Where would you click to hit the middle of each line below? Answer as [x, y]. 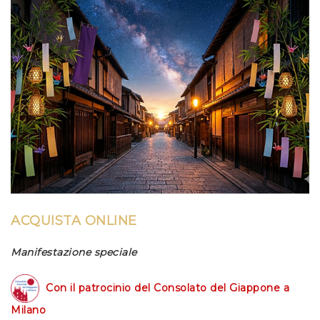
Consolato [180, 287]
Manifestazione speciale [74, 252]
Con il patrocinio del [100, 287]
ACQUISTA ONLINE [74, 221]
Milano [28, 310]
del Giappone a [248, 287]
